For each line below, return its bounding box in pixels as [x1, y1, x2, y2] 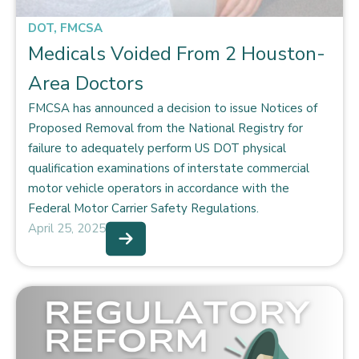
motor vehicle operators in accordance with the [28, 180, 289, 196]
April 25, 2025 [28, 220, 106, 236]
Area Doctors [28, 71, 143, 96]
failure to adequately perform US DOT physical [28, 140, 286, 156]
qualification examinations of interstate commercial [28, 160, 309, 176]
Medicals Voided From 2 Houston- [28, 41, 325, 67]
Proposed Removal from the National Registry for [28, 120, 303, 136]
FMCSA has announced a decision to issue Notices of [28, 100, 317, 116]
